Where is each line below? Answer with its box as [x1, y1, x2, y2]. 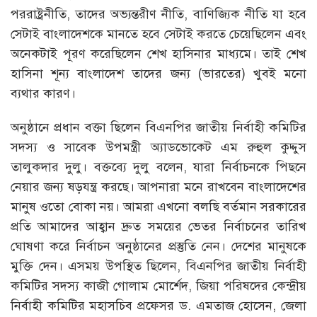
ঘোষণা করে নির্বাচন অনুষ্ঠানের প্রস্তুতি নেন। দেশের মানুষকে [11, 238, 306, 255]
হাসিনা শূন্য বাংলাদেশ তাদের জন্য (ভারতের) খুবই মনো [11, 66, 306, 82]
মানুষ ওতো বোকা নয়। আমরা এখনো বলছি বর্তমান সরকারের [11, 199, 306, 215]
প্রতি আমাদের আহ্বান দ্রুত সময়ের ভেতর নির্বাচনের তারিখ [11, 219, 306, 235]
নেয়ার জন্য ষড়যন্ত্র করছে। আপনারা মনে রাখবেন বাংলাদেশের [11, 179, 306, 195]
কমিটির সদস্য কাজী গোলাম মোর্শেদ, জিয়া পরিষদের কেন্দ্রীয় [11, 278, 306, 294]
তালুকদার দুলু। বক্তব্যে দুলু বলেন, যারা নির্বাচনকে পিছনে [11, 159, 306, 175]
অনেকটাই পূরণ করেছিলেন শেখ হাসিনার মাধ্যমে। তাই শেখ [11, 46, 306, 62]
